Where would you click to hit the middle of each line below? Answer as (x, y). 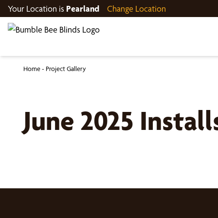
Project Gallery (66, 69)
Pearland (83, 9)
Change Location (136, 9)
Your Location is (37, 9)
